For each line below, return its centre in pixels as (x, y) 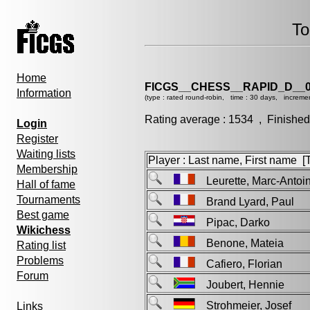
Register (37, 139)
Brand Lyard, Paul (250, 202)
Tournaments (48, 200)
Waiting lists (46, 154)
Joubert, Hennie (245, 285)
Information (44, 93)
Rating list (41, 245)
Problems (40, 261)
